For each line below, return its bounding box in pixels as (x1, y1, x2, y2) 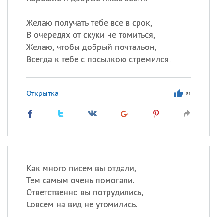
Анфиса (114, 65, 139, 75)
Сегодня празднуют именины (101, 13, 201, 23)
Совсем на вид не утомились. (26, 199, 138, 210)
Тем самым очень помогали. (26, 174, 135, 186)
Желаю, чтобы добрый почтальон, (26, 41, 156, 52)
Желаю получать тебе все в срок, (26, 17, 152, 28)
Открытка (26, 88, 59, 98)
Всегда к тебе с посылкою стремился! (26, 53, 171, 64)
